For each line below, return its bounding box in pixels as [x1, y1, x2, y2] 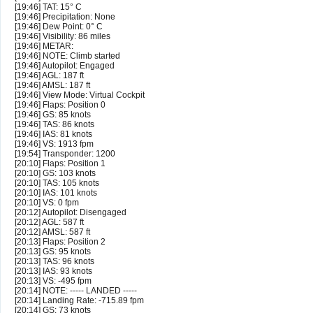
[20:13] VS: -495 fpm [15, 276, 92, 286]
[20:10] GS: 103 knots [15, 168, 96, 179]
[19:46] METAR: [15, 41, 73, 52]
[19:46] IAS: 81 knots [15, 129, 92, 140]
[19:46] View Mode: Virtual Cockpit [15, 90, 145, 101]
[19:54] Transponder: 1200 [15, 149, 115, 159]
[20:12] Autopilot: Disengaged [15, 208, 126, 218]
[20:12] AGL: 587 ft [15, 217, 84, 228]
